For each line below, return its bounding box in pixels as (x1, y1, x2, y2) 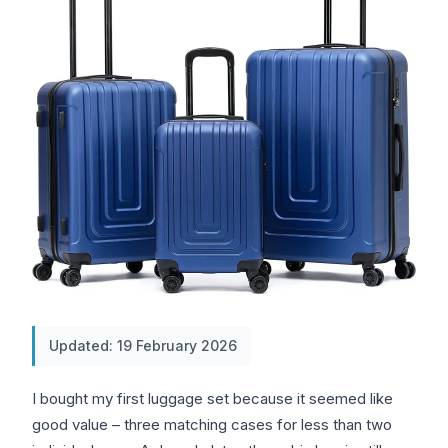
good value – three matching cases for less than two (32, 414, 392, 434)
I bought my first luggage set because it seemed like (32, 388, 393, 408)
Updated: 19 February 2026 (49, 336, 237, 354)
